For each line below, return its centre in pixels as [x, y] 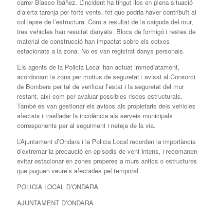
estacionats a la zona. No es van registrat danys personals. [101, 51]
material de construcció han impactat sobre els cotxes [93, 41]
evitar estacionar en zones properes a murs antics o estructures [107, 161]
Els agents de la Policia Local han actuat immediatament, [98, 67]
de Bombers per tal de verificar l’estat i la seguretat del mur [100, 86]
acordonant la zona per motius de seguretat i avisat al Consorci [106, 76]
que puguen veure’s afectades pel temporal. [79, 170]
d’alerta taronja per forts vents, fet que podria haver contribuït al [107, 12]
